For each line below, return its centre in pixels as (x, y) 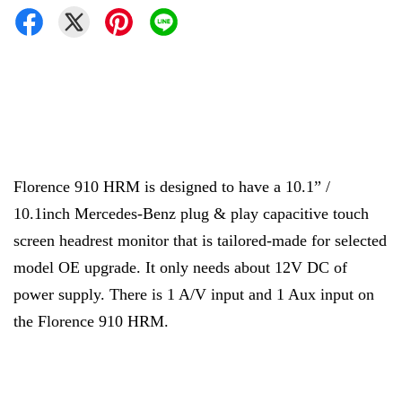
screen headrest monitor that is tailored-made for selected (200, 241)
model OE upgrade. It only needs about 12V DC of (180, 268)
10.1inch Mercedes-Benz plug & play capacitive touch (191, 214)
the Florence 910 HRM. (93, 322)
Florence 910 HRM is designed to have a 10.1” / (172, 187)
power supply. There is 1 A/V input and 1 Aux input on (194, 295)
